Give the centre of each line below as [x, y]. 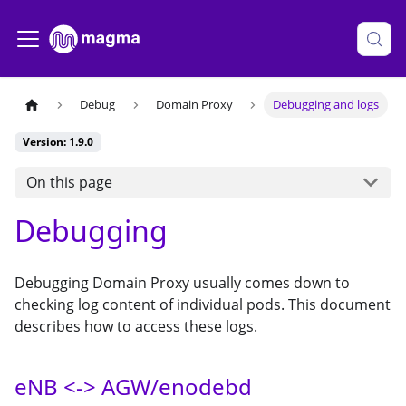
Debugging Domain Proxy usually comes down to [182, 282]
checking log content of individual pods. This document [203, 304]
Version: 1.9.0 [58, 142]
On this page [69, 183]
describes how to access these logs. [136, 326]
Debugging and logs [326, 105]
